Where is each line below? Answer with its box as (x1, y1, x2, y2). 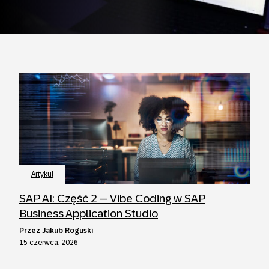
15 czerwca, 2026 (19, 238, 78, 247)
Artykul (31, 170, 53, 178)
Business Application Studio (19, 207, 158, 220)
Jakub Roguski (42, 226, 93, 235)
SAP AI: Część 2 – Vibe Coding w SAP (19, 192, 205, 205)
